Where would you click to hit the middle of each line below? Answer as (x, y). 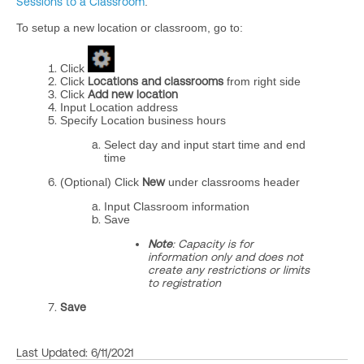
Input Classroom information (177, 206)
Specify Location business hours (143, 120)
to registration (184, 283)
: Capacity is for (213, 244)
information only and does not (225, 257)
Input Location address (119, 107)
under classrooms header (232, 182)
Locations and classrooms (156, 81)
